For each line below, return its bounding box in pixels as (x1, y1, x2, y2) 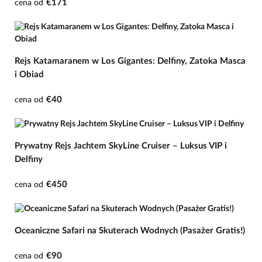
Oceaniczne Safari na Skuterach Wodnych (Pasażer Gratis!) (15, 226, 245, 236)
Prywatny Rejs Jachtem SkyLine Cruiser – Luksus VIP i (15, 142, 227, 151)
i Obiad (15, 70, 44, 80)
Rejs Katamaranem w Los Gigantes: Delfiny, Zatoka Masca (15, 57, 246, 66)
